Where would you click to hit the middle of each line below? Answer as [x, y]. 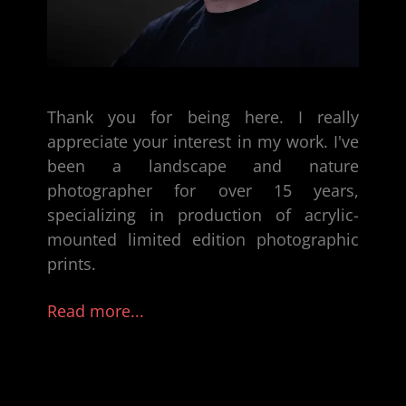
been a [98, 165]
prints [69, 263]
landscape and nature [253, 165]
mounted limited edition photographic [203, 239]
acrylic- [332, 214]
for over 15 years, [256, 190]
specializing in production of [176, 214]
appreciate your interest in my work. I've [203, 141]
